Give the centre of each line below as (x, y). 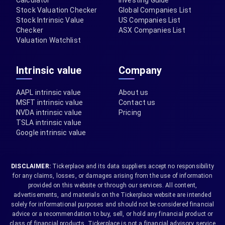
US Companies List (150, 20)
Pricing (130, 113)
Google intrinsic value (51, 133)
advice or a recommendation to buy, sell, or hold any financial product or (113, 214)
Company (140, 70)
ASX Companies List (152, 30)
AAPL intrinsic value (49, 92)
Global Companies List (155, 10)
